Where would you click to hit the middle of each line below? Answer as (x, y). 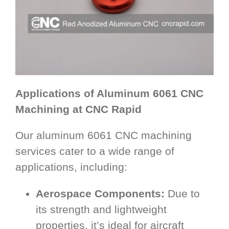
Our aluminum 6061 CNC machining (104, 135)
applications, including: (71, 167)
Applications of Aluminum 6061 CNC (109, 94)
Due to (182, 194)
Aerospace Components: (100, 194)
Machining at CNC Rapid (78, 109)
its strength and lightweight (101, 210)
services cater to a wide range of (95, 151)
